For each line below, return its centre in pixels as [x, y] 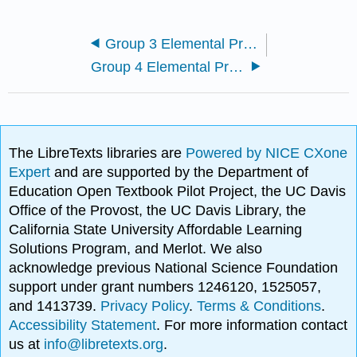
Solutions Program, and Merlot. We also [136, 248]
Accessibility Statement [83, 325]
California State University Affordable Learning [156, 229]
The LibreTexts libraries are [98, 153]
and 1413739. [55, 306]
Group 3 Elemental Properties [250, 43]
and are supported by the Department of [182, 172]
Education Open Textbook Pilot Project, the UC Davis [178, 191]
